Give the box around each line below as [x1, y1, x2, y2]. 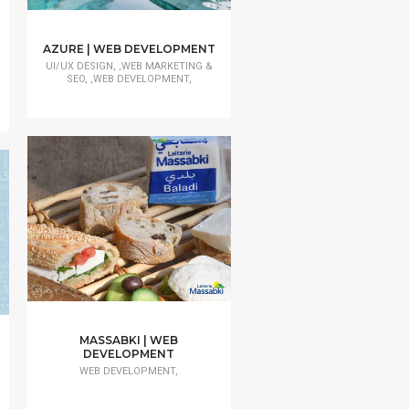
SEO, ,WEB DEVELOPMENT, [66, 72, 192, 85]
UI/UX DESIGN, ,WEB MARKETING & [45, 59, 213, 72]
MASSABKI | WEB [79, 333, 179, 348]
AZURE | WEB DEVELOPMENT [42, 41, 215, 56]
